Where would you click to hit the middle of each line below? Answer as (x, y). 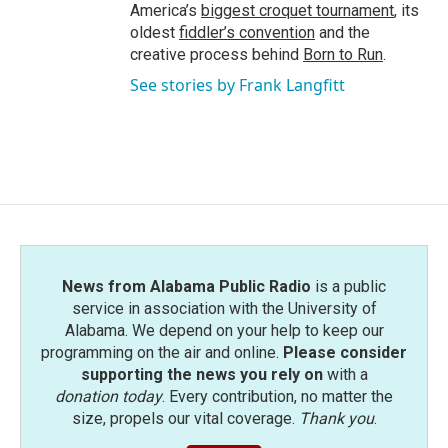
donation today (108, 396)
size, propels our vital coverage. (185, 418)
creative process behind (216, 54)
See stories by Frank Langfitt (237, 85)
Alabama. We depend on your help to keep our (224, 330)
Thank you (336, 418)
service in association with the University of (224, 308)
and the (342, 32)
